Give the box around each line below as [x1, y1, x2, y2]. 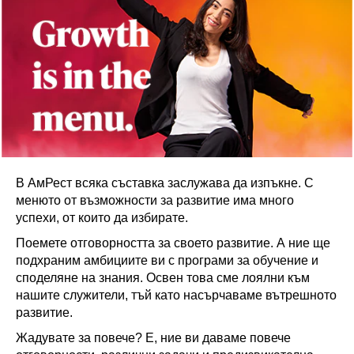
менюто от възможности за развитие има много [16, 194, 294, 207]
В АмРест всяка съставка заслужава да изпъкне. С [16, 176, 314, 190]
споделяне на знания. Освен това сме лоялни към [16, 271, 310, 284]
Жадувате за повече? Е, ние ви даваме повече [16, 331, 291, 345]
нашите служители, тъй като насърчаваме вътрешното [16, 288, 337, 302]
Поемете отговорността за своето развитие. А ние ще [16, 236, 330, 250]
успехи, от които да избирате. [16, 211, 188, 224]
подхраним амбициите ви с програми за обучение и [16, 254, 318, 267]
